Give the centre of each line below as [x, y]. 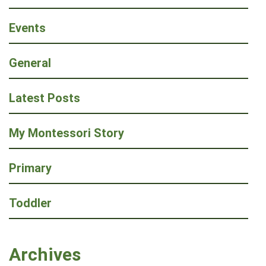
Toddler [30, 203]
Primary [30, 168]
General [30, 63]
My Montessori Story [66, 133]
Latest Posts [45, 98]
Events [27, 28]
